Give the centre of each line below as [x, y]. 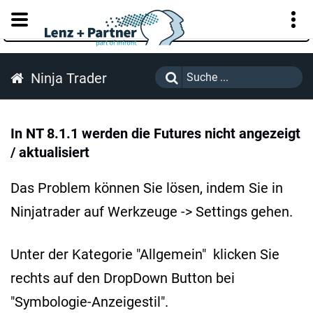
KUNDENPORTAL [161, 26]
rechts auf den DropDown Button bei [123, 278]
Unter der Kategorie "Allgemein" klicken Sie [145, 255]
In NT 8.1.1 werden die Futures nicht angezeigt [155, 134]
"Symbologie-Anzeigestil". [89, 302]
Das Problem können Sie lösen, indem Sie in [147, 188]
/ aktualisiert [50, 153]
